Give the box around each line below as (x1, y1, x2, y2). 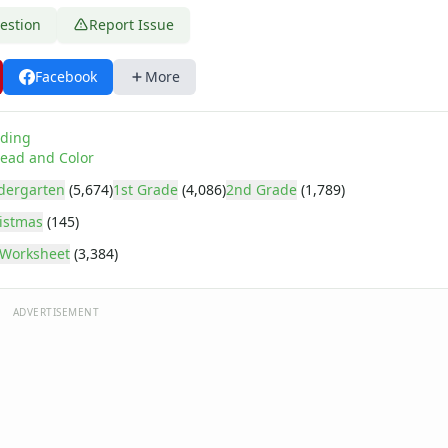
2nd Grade (226, 180, 297, 199)
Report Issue (89, 15, 174, 34)
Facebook (35, 67, 97, 86)
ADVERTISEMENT (12, 305, 100, 319)
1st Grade (113, 180, 178, 199)
